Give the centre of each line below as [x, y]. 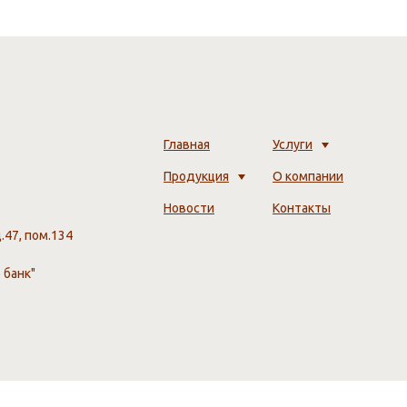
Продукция [196, 176]
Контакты [302, 208]
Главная [187, 144]
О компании [308, 176]
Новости [189, 208]
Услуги [293, 144]
